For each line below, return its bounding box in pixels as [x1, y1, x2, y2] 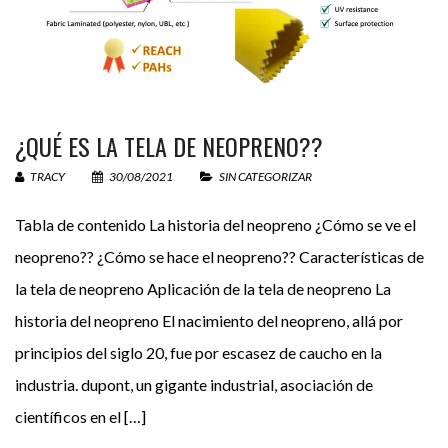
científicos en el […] [15, 407, 146, 426]
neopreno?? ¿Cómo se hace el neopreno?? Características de [15, 247, 424, 266]
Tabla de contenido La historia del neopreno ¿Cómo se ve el [15, 215, 416, 234]
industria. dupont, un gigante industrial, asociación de [15, 375, 373, 394]
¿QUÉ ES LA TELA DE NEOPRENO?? [15, 128, 323, 164]
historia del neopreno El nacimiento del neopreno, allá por [15, 311, 403, 330]
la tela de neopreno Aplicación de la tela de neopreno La [15, 279, 391, 298]
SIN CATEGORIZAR [219, 169, 312, 184]
